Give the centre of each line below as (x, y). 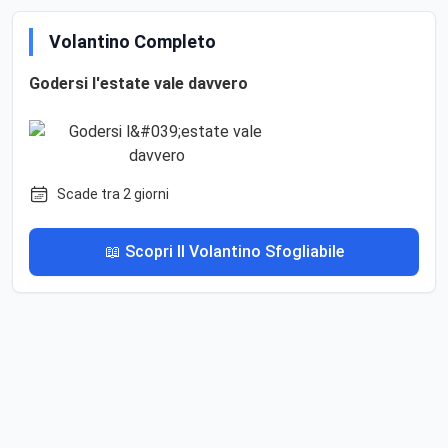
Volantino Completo (132, 42)
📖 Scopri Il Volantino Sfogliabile (224, 252)
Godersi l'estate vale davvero (138, 84)
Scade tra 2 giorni (113, 194)
